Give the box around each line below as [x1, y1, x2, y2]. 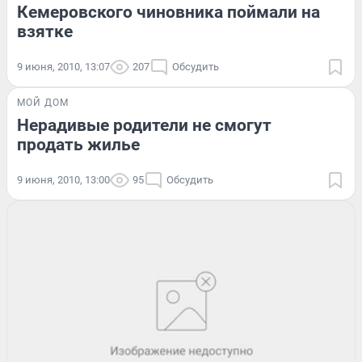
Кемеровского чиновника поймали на [17, 2, 320, 22]
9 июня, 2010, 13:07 [17, 60, 110, 73]
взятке [17, 21, 73, 41]
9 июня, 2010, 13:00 [17, 173, 110, 186]
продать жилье [17, 134, 140, 154]
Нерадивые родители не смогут [17, 115, 271, 135]
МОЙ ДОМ [17, 96, 69, 108]
